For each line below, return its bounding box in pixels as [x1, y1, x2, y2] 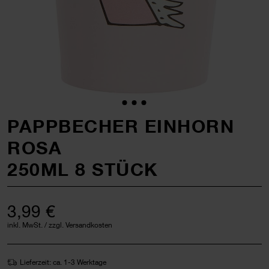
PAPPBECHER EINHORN [7, 115, 234, 137]
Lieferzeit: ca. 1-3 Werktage [20, 257, 106, 267]
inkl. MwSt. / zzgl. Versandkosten [7, 220, 112, 229]
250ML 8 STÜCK [7, 158, 159, 180]
